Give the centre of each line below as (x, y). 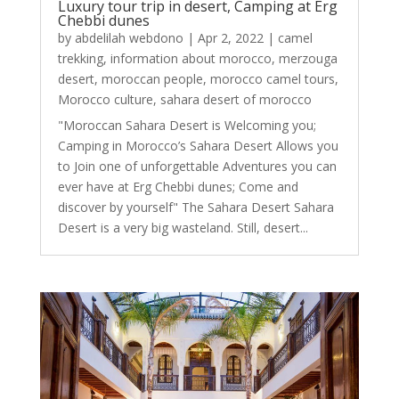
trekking (80, 59)
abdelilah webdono (129, 38)
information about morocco (191, 59)
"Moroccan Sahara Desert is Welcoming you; (187, 126)
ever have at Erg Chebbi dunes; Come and (178, 187)
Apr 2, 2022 (230, 38)
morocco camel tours (272, 79)
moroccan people (152, 79)
